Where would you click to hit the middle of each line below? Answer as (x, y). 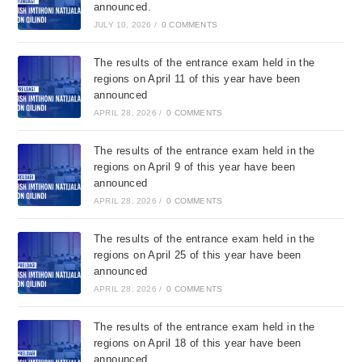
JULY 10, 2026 (122, 25)
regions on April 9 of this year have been (194, 167)
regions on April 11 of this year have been (197, 79)
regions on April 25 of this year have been (197, 255)
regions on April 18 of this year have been (197, 343)
